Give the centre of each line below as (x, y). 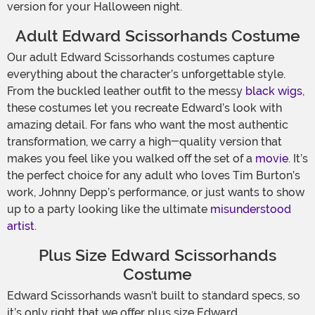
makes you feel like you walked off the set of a (131, 159)
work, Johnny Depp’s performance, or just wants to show (156, 193)
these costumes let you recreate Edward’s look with (144, 108)
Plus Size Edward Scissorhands (157, 256)
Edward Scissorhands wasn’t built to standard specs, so (154, 296)
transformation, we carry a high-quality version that (144, 142)
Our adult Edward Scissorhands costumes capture (141, 58)
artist (21, 226)
